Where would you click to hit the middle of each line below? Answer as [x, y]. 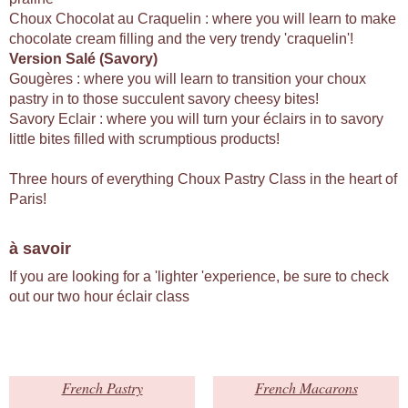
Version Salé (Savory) [83, 59]
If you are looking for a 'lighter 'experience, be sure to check [199, 277]
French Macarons [306, 388]
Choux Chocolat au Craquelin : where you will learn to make [203, 19]
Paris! [28, 199]
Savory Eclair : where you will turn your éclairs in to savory [196, 119]
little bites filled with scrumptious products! [144, 139]
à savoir [40, 249]
